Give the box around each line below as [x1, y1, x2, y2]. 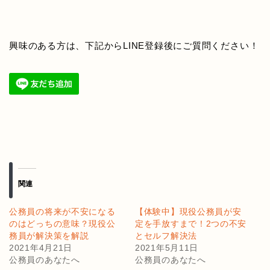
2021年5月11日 [135, 242, 198, 253]
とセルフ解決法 [135, 230, 197, 240]
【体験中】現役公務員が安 [135, 206, 242, 216]
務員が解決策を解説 [9, 230, 89, 240]
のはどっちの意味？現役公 [9, 218, 116, 228]
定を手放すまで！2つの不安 [135, 218, 247, 228]
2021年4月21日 [9, 242, 72, 253]
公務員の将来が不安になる [9, 206, 116, 216]
